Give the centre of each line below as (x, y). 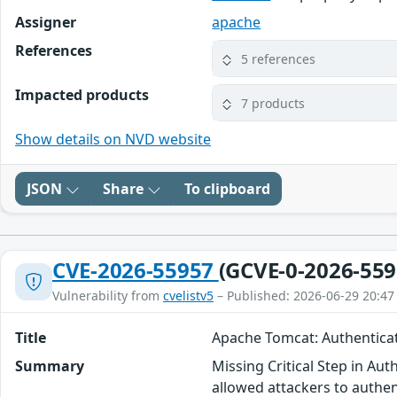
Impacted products (82, 95)
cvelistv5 (188, 296)
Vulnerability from (108, 296)
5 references (279, 58)
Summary (50, 366)
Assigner (46, 23)
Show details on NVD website (113, 140)
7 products (273, 103)
